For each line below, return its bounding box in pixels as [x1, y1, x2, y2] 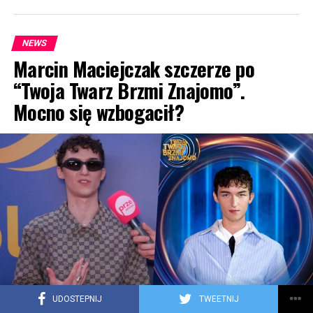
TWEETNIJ [198, 294, 239, 304]
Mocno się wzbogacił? [13, 96, 184, 126]
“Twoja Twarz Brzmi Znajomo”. [13, 75, 245, 105]
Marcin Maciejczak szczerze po [13, 53, 254, 83]
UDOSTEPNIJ [52, 294, 102, 304]
